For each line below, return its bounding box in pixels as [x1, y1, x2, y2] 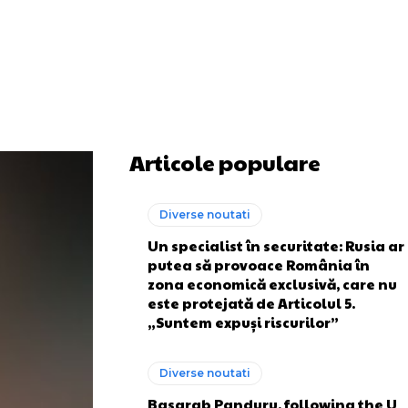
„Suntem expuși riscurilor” [148, 312, 339, 331]
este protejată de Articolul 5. [148, 293, 355, 312]
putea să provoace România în [148, 255, 370, 274]
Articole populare [129, 147, 321, 178]
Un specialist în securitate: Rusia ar [148, 236, 404, 255]
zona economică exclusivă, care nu [148, 274, 397, 293]
